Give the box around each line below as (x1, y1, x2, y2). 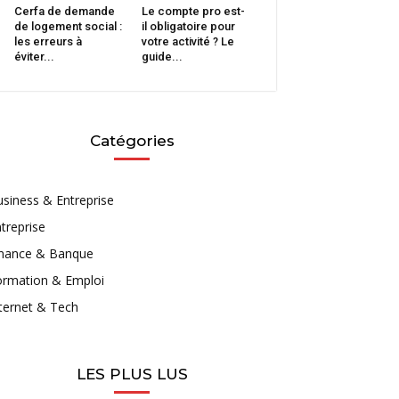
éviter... (14, 49, 54, 63)
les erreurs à (14, 34, 82, 48)
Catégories (89, 131, 175, 150)
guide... (141, 49, 183, 63)
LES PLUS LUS (76, 364, 188, 383)
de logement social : (14, 19, 122, 33)
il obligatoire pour (141, 19, 235, 33)
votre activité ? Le (141, 34, 234, 48)
